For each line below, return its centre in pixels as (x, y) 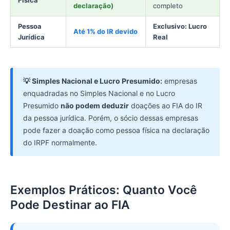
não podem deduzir (95, 106)
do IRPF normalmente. (60, 143)
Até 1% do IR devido (106, 31)
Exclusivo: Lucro (180, 26)
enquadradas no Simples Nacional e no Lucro (99, 93)
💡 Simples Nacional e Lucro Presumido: (93, 81)
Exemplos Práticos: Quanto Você (104, 190)
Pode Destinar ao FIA (70, 205)
